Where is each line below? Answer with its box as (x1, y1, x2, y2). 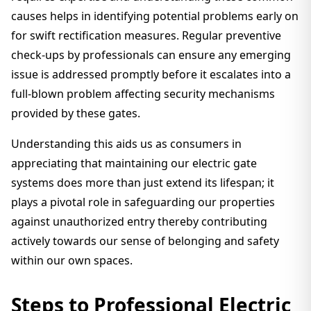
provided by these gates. (11, 106, 140, 121)
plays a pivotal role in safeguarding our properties (11, 194, 275, 210)
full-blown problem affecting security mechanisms (11, 86, 275, 101)
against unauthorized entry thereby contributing (11, 214, 267, 229)
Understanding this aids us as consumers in (11, 136, 242, 151)
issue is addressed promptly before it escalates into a (11, 67, 291, 82)
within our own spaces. (11, 253, 133, 268)
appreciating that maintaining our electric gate (11, 155, 257, 171)
